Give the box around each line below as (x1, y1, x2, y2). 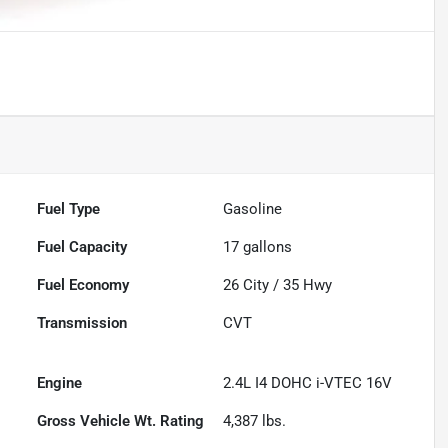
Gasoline (223, 200, 283, 219)
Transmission (37, 314, 128, 333)
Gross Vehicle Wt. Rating (37, 412, 205, 431)
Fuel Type (37, 200, 101, 219)
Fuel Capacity (37, 238, 128, 257)
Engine (37, 374, 83, 393)
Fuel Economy (37, 276, 130, 295)
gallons (239, 238, 293, 257)
